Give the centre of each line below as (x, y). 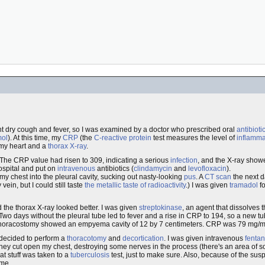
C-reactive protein (123, 138)
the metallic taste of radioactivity (135, 185)
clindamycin (153, 169)
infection (184, 160)
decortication (143, 238)
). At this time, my (35, 138)
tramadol (244, 185)
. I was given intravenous (204, 238)
